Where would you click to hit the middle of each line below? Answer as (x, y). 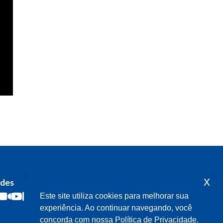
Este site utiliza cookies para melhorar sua (114, 196)
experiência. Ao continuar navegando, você (116, 208)
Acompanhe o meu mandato (148, 183)
